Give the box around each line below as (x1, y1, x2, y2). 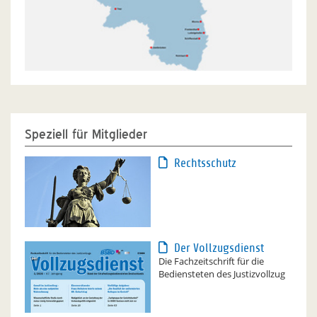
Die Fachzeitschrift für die (158, 255, 264, 268)
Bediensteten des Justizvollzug (158, 267, 285, 281)
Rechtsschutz (173, 156, 236, 170)
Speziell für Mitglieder (25, 126, 147, 142)
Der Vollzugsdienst (173, 241, 264, 255)
